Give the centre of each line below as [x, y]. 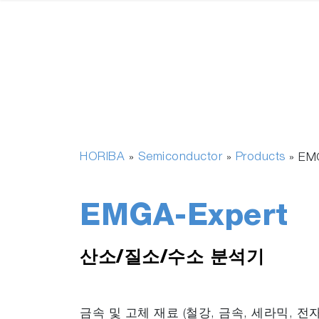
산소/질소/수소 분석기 [172, 259]
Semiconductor [180, 158]
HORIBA [102, 158]
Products [260, 158]
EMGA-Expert [184, 219]
